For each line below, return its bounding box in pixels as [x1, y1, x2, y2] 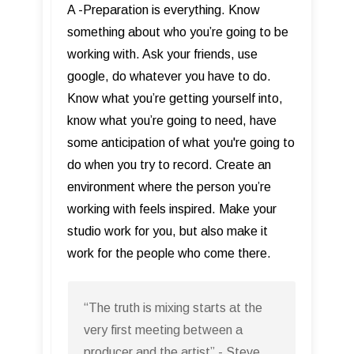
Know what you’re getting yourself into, [67, 91, 283, 105]
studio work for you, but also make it [67, 224, 268, 238]
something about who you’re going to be [67, 24, 288, 39]
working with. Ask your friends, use [67, 47, 258, 61]
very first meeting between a [84, 322, 243, 337]
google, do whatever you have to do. [67, 69, 271, 83]
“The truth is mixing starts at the [84, 300, 262, 314]
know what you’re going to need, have [67, 113, 277, 127]
